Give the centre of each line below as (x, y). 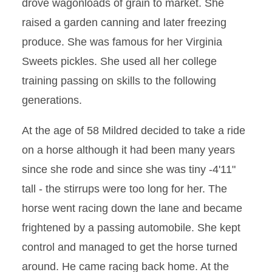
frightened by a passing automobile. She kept (131, 228)
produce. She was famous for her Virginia (122, 42)
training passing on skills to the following (119, 81)
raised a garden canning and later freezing (124, 22)
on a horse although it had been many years (128, 150)
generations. (52, 100)
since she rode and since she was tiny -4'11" (129, 169)
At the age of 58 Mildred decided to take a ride (134, 131)
